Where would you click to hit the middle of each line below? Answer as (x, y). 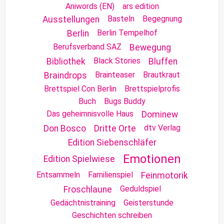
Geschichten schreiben (112, 215)
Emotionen (152, 159)
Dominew (159, 114)
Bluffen (163, 61)
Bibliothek (66, 61)
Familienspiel (110, 174)
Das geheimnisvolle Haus (90, 113)
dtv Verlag (162, 127)
